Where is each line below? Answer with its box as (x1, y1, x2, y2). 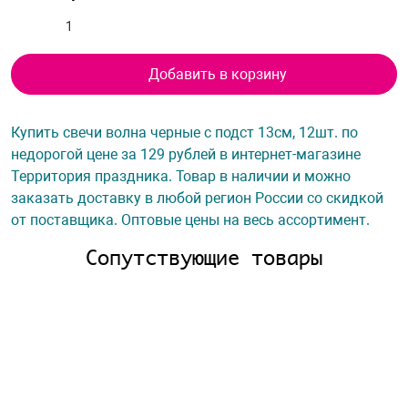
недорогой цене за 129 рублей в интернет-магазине (11, 146, 361, 163)
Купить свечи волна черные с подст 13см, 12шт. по (11, 124, 358, 141)
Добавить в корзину (148, 65, 287, 83)
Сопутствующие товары (86, 240, 322, 274)
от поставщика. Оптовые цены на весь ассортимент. (11, 211, 370, 229)
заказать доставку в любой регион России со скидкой (11, 189, 383, 207)
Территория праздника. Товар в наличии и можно (11, 168, 351, 185)
